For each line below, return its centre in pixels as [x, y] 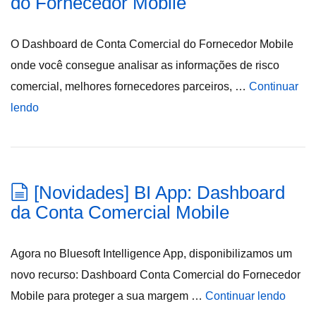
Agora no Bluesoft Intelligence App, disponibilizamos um [151, 254]
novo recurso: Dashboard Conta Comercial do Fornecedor [156, 275]
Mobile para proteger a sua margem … [108, 296]
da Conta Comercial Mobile [120, 212]
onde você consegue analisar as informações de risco [145, 65]
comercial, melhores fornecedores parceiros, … [130, 86]
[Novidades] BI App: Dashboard [159, 193]
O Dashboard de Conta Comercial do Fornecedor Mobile [152, 44]
